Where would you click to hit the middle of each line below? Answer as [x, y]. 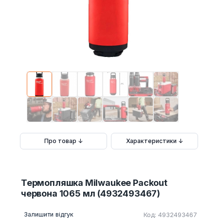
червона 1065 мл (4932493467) [91, 193]
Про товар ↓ [64, 141]
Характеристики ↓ [154, 141]
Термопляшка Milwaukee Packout [94, 183]
